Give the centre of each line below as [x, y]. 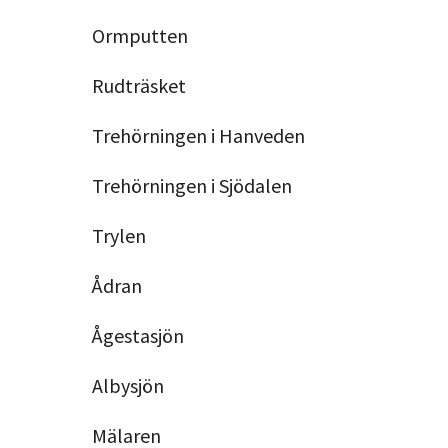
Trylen [118, 235]
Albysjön [127, 385]
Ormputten [139, 35]
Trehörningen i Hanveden [198, 135]
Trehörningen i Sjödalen [191, 185]
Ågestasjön [137, 335]
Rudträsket [138, 85]
